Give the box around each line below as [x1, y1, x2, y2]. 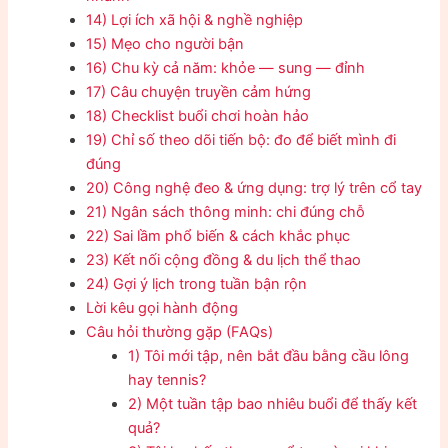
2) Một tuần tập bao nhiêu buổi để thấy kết [128, 394, 418, 413]
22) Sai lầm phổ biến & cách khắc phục [86, 226, 351, 245]
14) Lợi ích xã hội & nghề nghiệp [86, 10, 304, 29]
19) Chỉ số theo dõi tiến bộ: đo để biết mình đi [86, 130, 397, 149]
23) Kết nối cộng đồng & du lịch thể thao [86, 250, 362, 269]
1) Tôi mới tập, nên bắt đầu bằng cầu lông [128, 346, 410, 365]
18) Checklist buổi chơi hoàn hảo [86, 106, 310, 125]
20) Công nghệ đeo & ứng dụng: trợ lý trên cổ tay [86, 178, 423, 197]
